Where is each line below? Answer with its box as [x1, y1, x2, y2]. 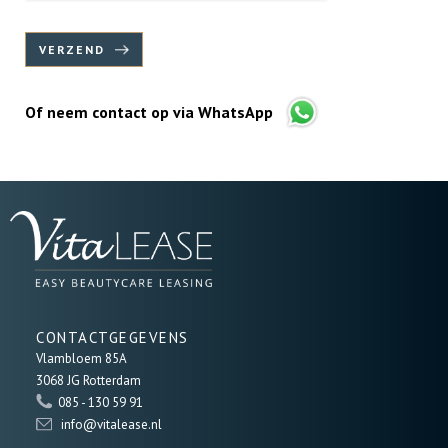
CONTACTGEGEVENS [36, 328, 189, 347]
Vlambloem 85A [36, 350, 127, 367]
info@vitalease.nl [58, 416, 162, 433]
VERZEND [39, 42, 105, 57]
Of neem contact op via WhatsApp [25, 102, 277, 123]
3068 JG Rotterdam [36, 372, 141, 389]
